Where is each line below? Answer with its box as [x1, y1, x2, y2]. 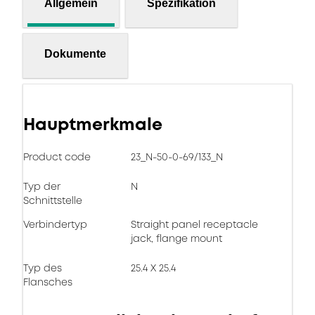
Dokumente [44, 47, 106, 60]
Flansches [23, 275, 72, 289]
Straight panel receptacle [131, 217, 258, 231]
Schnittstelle [23, 193, 82, 207]
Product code [23, 150, 91, 164]
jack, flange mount [131, 231, 222, 245]
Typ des [23, 261, 62, 275]
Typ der [23, 179, 60, 193]
